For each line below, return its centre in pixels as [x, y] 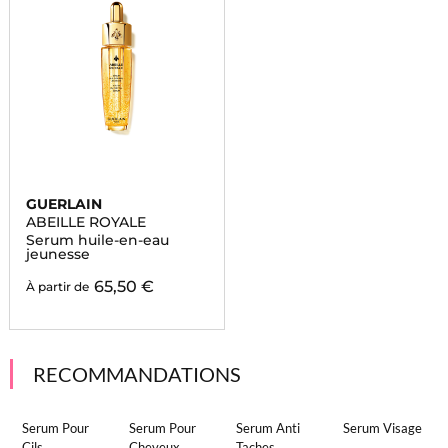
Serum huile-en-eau [97, 240]
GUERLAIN [63, 204]
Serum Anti [268, 428]
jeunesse [57, 254]
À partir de [57, 286]
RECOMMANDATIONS [136, 374]
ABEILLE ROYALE [85, 222]
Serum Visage [383, 428]
